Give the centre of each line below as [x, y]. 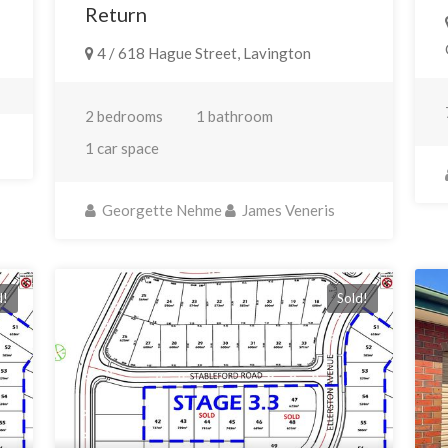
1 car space [121, 148]
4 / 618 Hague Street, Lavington [202, 53]
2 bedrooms [123, 116]
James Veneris [286, 210]
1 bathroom [234, 116]
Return [115, 14]
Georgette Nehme [160, 210]
